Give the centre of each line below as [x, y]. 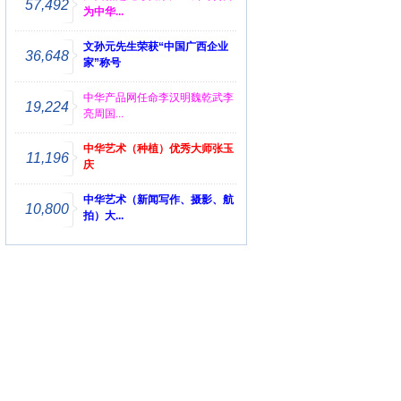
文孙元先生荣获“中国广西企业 [156, 47]
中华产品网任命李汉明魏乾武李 [158, 98]
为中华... [103, 12]
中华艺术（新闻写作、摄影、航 [158, 200]
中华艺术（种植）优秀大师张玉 [158, 149]
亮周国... [103, 114]
